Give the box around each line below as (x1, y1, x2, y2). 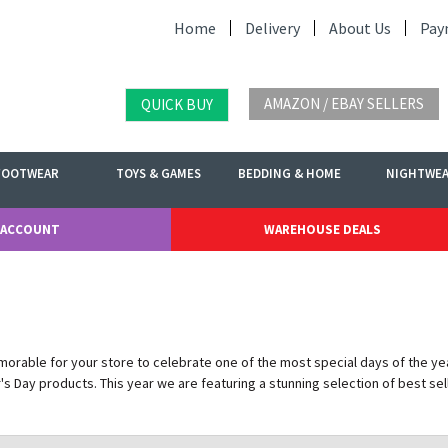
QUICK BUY (141, 95, 213, 114)
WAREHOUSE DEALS (264, 221, 382, 238)
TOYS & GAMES (115, 165, 201, 182)
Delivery (245, 18, 300, 38)
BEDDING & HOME (238, 165, 342, 182)
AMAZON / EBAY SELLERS (264, 94, 424, 113)
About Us (329, 18, 391, 38)
